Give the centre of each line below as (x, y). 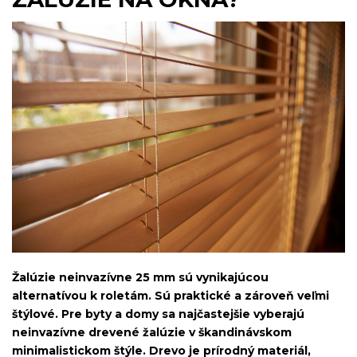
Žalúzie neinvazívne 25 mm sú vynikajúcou (140, 278)
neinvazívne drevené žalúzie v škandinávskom (152, 333)
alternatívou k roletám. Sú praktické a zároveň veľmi (171, 296)
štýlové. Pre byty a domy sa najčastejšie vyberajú (158, 314)
